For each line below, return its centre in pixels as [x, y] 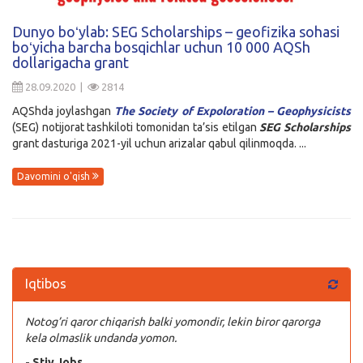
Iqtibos [46, 284]
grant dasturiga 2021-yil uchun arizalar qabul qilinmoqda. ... [159, 143]
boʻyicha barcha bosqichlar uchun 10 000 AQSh [161, 47]
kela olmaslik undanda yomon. [101, 338]
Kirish [36, 23]
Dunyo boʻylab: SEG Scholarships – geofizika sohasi [176, 31]
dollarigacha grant [70, 62]
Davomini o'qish [55, 177]
